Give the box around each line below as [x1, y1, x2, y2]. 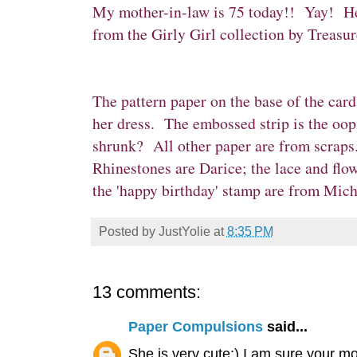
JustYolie [158, 224, 210, 239]
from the [92, 23, 151, 45]
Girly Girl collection [151, 23, 288, 45]
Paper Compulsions [127, 319, 263, 335]
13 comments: [92, 282, 201, 303]
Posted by [98, 224, 159, 239]
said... [262, 319, 308, 335]
